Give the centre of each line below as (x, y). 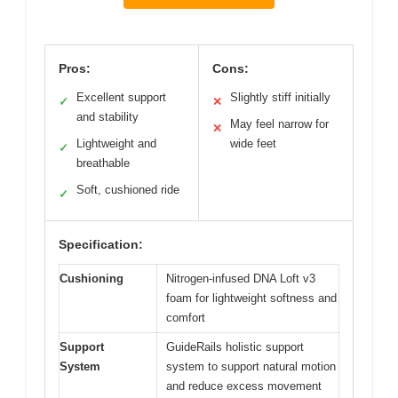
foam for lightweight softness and (251, 298)
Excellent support (121, 97)
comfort (186, 318)
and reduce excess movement (244, 386)
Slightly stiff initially (280, 97)
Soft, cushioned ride (128, 190)
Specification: (101, 244)
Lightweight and (116, 143)
